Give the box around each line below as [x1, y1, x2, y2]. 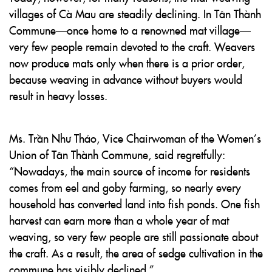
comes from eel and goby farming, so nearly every [9, 180, 241, 195]
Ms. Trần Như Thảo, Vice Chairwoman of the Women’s [9, 131, 261, 146]
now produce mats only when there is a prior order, [9, 55, 245, 70]
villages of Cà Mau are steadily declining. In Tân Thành [9, 6, 261, 21]
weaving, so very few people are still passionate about [9, 229, 258, 244]
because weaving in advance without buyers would [9, 72, 242, 87]
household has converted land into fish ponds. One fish [9, 196, 260, 211]
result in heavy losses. [9, 88, 107, 103]
